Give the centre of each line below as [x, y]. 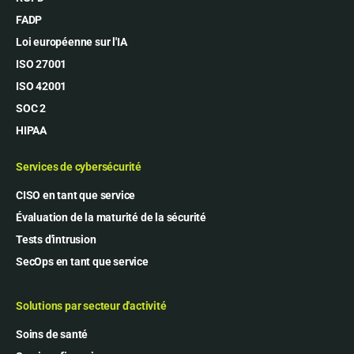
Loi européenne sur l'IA [72, 41]
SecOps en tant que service [82, 261]
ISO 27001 [41, 64]
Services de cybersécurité [79, 166]
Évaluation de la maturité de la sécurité [111, 217]
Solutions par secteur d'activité [91, 305]
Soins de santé [52, 334]
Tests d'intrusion [56, 239]
